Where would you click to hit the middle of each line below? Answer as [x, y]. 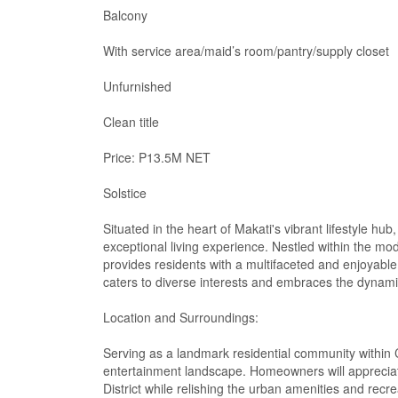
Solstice [125, 193]
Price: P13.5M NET [157, 157]
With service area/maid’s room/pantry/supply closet [246, 51]
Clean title [131, 122]
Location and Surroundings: [181, 317]
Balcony [125, 15]
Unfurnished [137, 86]
